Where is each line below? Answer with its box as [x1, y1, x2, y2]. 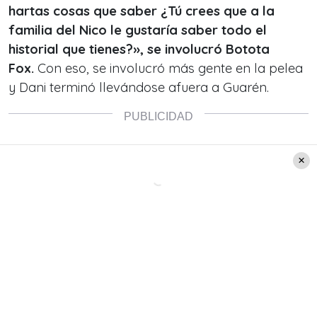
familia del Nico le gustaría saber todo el [8, 22, 267, 39]
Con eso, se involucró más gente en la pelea [34, 60, 303, 77]
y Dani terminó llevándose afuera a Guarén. [8, 79, 269, 96]
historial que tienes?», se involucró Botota [8, 41, 270, 58]
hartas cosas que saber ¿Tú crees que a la [8, 3, 275, 20]
